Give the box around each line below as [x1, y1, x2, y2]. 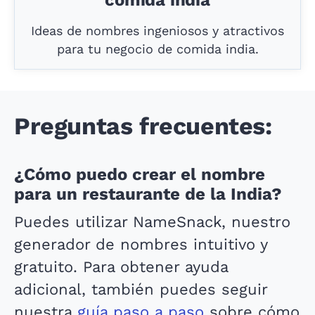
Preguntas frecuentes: [14, 112, 272, 140]
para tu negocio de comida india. [56, 41, 259, 56]
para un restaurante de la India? [14, 184, 282, 204]
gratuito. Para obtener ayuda [14, 258, 228, 276]
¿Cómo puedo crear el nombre [14, 165, 265, 184]
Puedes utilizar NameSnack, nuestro [14, 213, 290, 231]
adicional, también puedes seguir [14, 281, 267, 298]
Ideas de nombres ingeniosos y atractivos [31, 23, 284, 38]
